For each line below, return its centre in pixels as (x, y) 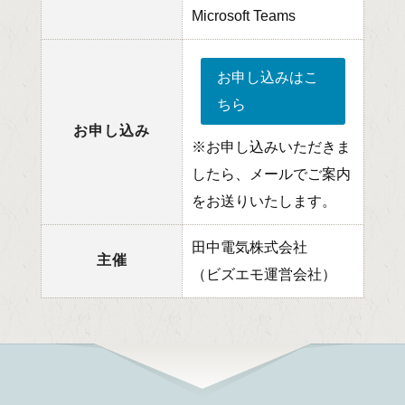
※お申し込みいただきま (271, 146)
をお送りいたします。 (264, 201)
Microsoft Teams (244, 15)
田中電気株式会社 (250, 247)
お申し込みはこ (268, 77)
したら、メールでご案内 (271, 174)
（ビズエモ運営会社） (264, 274)
